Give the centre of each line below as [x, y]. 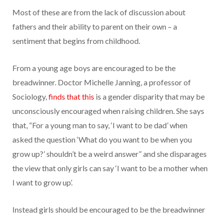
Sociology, [30, 96]
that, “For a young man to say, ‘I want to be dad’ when [100, 125]
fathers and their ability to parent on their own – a [95, 26]
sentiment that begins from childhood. [76, 40]
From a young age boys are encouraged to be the [94, 68]
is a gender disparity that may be [149, 96]
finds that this [71, 96]
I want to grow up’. [42, 182]
